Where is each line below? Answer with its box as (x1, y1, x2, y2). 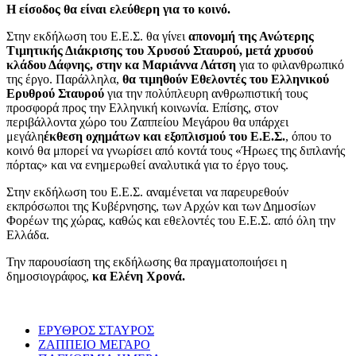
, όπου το (285, 130, 331, 144)
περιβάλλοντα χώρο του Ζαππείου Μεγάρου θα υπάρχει (6, 115, 288, 130)
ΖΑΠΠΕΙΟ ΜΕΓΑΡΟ (38, 338, 150, 352)
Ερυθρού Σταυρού (6, 87, 107, 101)
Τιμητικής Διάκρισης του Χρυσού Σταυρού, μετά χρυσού (6, 44, 313, 58)
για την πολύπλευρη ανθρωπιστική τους (107, 87, 308, 101)
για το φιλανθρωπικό (236, 58, 344, 72)
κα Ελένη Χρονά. (92, 269, 185, 284)
